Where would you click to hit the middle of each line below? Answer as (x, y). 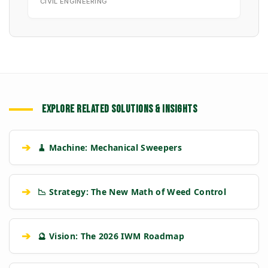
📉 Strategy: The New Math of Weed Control (132, 192)
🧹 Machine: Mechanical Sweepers (110, 148)
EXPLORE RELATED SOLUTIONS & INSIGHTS (119, 109)
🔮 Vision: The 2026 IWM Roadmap (111, 236)
